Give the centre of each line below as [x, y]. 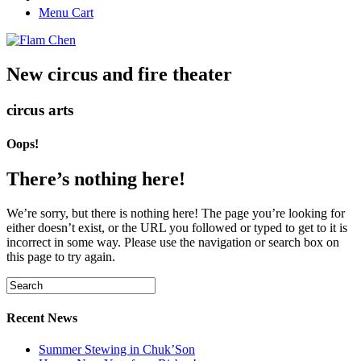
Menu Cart [66, 13]
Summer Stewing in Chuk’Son [117, 350]
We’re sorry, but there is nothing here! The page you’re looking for [176, 213]
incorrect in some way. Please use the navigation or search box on [173, 242]
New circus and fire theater [119, 75]
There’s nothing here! [96, 178]
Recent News [42, 317]
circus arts [40, 110]
